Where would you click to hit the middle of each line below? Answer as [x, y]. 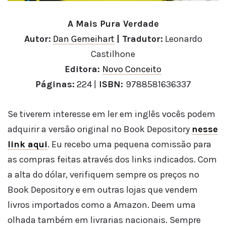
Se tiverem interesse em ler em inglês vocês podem [111, 114]
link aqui [27, 145]
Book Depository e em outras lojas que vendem [103, 190]
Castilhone [113, 54]
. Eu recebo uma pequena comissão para [129, 145]
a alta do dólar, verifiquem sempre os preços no [103, 175]
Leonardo [182, 39]
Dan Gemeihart [83, 39]
